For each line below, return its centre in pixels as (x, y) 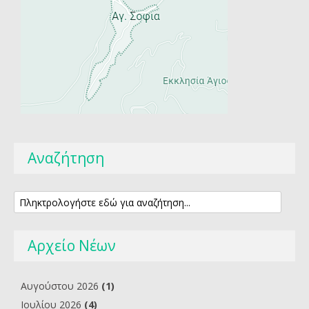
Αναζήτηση (66, 158)
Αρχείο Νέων (72, 246)
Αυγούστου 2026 (60, 286)
